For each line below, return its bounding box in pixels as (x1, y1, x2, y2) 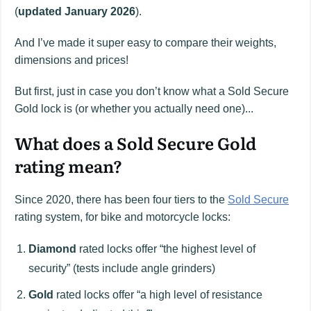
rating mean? (15, 153, 122, 178)
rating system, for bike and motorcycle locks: (15, 210, 230, 223)
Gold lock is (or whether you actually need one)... (15, 102, 253, 115)
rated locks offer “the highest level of (76, 242, 255, 255)
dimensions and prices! (15, 53, 128, 66)
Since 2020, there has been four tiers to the (15, 193, 228, 205)
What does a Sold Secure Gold (15, 130, 256, 155)
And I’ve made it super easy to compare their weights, (15, 36, 276, 49)
